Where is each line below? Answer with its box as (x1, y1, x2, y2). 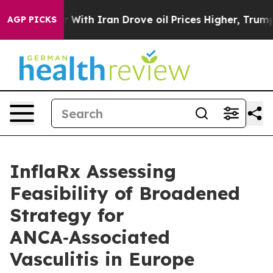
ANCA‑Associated (10, 225, 170, 249)
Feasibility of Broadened (10, 182, 240, 205)
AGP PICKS (7, 14, 57, 25)
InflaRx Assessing (10, 160, 176, 183)
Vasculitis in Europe (10, 247, 194, 271)
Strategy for (10, 204, 124, 227)
